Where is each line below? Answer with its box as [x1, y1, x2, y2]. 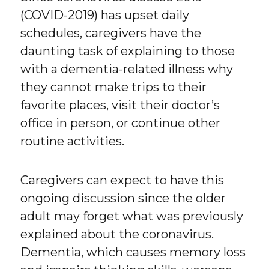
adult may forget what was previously [20, 209, 244, 224]
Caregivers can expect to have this [20, 173, 225, 188]
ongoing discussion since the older [20, 191, 226, 206]
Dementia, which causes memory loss [20, 245, 246, 260]
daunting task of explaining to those [20, 44, 235, 59]
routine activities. [20, 134, 125, 149]
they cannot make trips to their [20, 80, 207, 95]
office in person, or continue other [20, 116, 221, 131]
